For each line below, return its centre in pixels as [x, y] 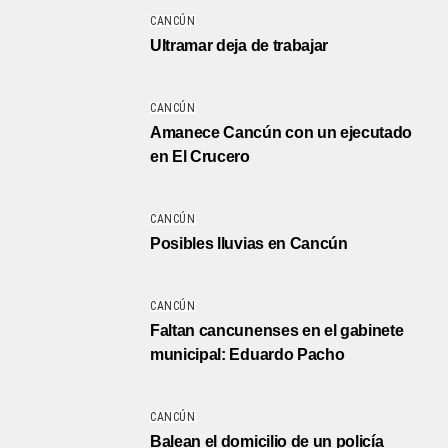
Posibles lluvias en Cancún [249, 243]
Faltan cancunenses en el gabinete [277, 330]
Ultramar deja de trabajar [239, 45]
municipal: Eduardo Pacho [247, 354]
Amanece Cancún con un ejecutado [281, 132]
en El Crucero [200, 156]
